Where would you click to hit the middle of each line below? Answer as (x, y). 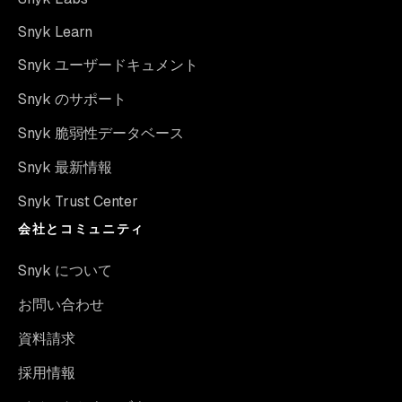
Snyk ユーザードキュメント (108, 66)
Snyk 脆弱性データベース (101, 134)
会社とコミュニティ (82, 229)
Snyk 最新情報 (65, 168)
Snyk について (65, 271)
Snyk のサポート (72, 100)
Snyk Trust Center (78, 202)
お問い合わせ (61, 305)
